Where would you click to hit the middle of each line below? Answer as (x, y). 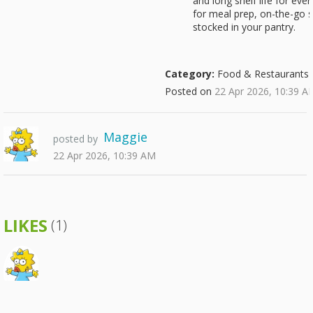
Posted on (190, 91)
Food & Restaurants (262, 74)
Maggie (125, 137)
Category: (190, 74)
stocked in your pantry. (244, 27)
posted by (75, 139)
